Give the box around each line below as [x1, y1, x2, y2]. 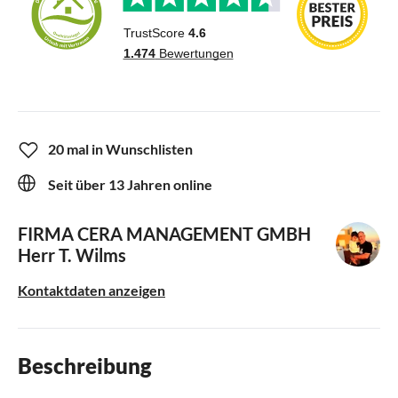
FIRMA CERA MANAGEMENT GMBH [18, 222, 311, 244]
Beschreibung [18, 352, 152, 378]
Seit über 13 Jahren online [48, 175, 212, 193]
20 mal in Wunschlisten [48, 139, 193, 157]
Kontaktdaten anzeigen [18, 281, 165, 298]
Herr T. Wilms [18, 243, 126, 266]
